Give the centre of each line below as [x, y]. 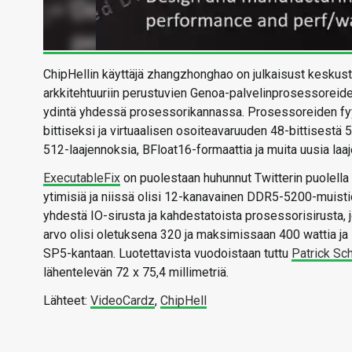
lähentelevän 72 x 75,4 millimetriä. [136, 272]
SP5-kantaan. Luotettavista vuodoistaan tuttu [167, 253]
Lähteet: [67, 301]
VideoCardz [123, 301]
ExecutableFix [82, 178]
